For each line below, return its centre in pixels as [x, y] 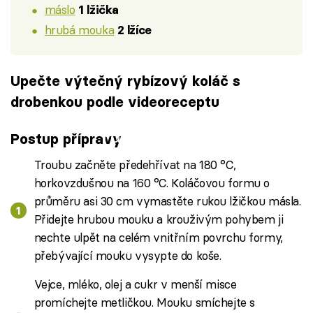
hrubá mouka [79, 30]
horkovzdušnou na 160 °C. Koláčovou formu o [152, 183]
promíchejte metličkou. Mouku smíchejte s [144, 303]
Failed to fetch [156, 137]
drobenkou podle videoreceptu [115, 102]
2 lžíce [134, 30]
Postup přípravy [66, 138]
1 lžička [99, 9]
